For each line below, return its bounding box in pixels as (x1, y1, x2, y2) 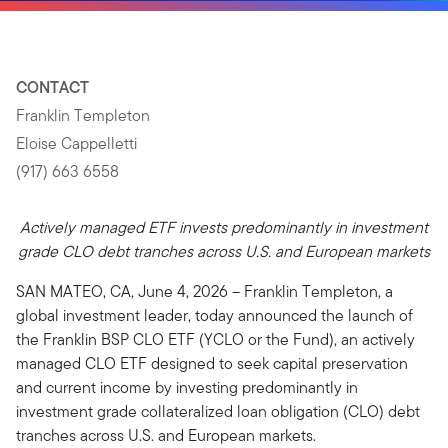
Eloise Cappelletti (16, 132, 137, 155)
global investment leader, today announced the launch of (16, 304, 413, 327)
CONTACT (16, 76, 89, 99)
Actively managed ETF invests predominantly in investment (20, 216, 428, 239)
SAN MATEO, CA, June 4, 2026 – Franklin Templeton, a (16, 280, 393, 303)
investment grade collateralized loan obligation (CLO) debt (16, 400, 420, 423)
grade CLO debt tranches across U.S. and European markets (18, 240, 430, 263)
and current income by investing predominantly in (16, 376, 358, 399)
